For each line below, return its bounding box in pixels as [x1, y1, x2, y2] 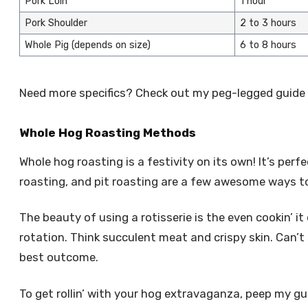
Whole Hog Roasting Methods [19, 126, 196, 140]
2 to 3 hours [239, 16, 296, 29]
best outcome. [19, 250, 98, 265]
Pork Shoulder [24, 16, 87, 29]
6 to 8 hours [239, 38, 296, 51]
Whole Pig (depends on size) [24, 38, 151, 51]
